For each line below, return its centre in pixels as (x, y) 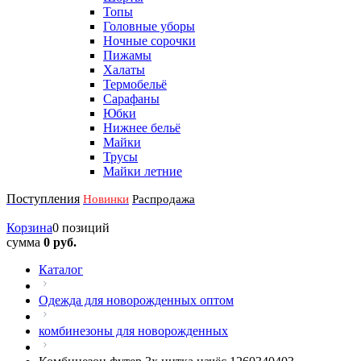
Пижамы (127, 55)
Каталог (61, 270)
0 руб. (60, 242)
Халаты (124, 70)
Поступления (43, 199)
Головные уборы (149, 26)
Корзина (29, 228)
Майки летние (143, 171)
